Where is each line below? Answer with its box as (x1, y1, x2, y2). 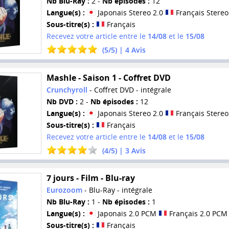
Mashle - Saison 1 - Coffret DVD (46, 72, 171, 83)
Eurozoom (46, 185, 82, 195)
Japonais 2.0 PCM (95, 209, 158, 219)
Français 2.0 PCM (167, 209, 227, 219)
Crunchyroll (46, 84, 87, 95)
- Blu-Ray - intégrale (82, 185, 152, 195)
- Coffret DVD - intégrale (87, 84, 171, 95)
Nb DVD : (46, 96, 78, 106)
